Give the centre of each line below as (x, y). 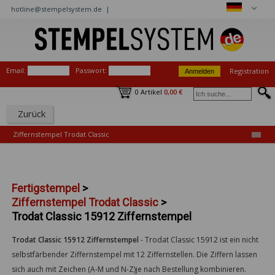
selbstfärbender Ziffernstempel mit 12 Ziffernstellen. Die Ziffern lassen (134, 254)
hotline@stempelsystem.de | (61, 9)
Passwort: (91, 70)
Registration (249, 71)
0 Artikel (149, 91)
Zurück (31, 113)
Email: (16, 70)
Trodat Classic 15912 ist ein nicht (201, 239)
